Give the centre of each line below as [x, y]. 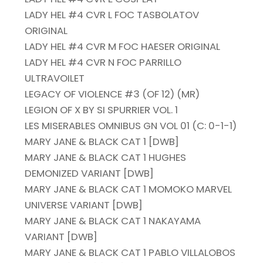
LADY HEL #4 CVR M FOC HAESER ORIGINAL [123, 47]
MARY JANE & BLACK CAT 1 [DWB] [102, 142]
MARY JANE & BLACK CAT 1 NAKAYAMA [113, 221]
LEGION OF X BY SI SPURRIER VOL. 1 [102, 110]
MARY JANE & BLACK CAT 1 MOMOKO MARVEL [129, 189]
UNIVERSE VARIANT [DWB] [84, 205]
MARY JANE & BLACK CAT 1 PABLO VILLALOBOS [130, 253]
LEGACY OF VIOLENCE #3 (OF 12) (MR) [112, 94]
